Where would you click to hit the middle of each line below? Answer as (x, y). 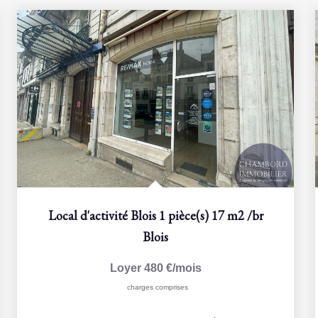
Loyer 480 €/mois (155, 268)
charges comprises (157, 287)
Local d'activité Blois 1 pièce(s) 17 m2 (146, 215)
